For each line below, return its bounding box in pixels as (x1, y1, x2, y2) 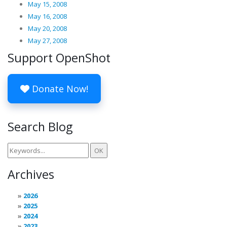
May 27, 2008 (28, 36, 67, 45)
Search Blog (8, 119, 72, 135)
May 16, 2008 (28, 12, 67, 21)
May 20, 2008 (28, 24, 67, 33)
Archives (8, 166, 54, 182)
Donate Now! (29, 83, 88, 95)
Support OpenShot (8, 50, 110, 66)
